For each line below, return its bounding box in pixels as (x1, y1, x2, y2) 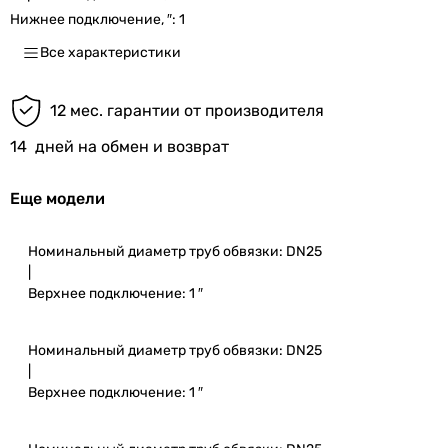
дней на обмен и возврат (35, 137, 229, 156)
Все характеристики (40, 44, 181, 61)
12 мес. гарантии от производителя (50, 101, 324, 120)
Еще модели (10, 189, 105, 208)
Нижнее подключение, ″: (10, 11, 179, 28)
